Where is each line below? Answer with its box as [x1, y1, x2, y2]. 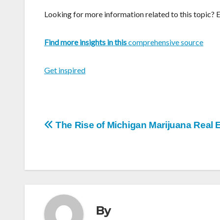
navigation [44, 135, 105, 163]
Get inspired [44, 65, 85, 75]
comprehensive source [127, 37, 203, 47]
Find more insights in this [44, 37, 127, 47]
